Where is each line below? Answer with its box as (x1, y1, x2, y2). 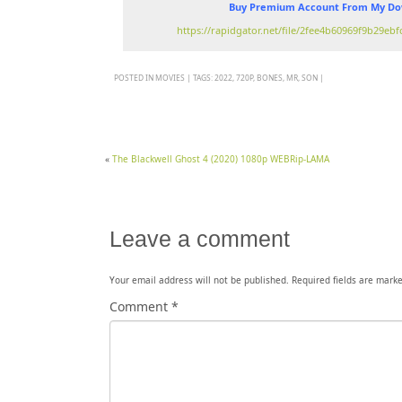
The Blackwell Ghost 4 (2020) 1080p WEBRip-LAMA (112, 153, 329, 165)
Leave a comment (109, 227, 290, 251)
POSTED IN (114, 73, 155, 83)
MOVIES (155, 73, 185, 83)
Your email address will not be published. (109, 274, 289, 286)
